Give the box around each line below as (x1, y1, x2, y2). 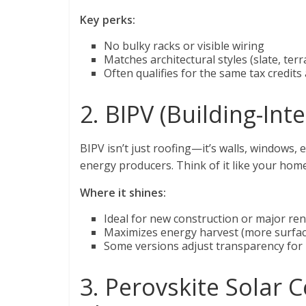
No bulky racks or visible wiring (104, 38, 264, 54)
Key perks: (80, 12, 135, 28)
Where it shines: (80, 185, 166, 201)
